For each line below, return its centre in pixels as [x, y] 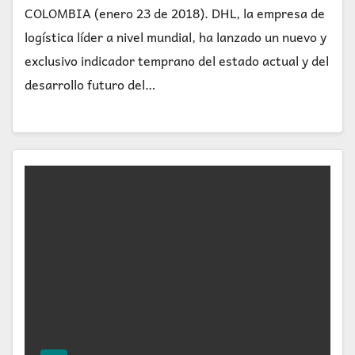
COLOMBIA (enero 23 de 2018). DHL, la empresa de [175, 13]
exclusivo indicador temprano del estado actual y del [177, 61]
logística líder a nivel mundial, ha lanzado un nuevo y [176, 37]
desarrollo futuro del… [90, 84]
